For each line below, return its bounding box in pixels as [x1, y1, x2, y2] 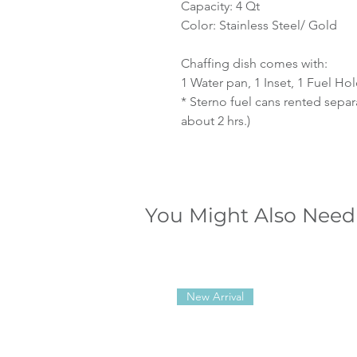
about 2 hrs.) [181, 112, 250, 128]
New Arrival [186, 289, 245, 304]
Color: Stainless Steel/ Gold [181, 17, 337, 33]
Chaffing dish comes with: [181, 55, 328, 71]
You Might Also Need [145, 202, 355, 227]
